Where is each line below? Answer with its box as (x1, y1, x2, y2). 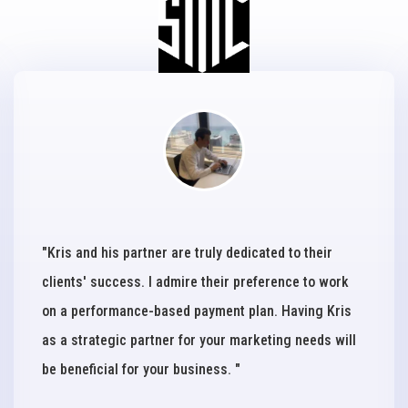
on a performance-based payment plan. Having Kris (42, 301, 352, 320)
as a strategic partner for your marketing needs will (42, 331, 356, 349)
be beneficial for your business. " (42, 360, 240, 378)
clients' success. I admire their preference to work (42, 272, 349, 291)
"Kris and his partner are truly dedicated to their (42, 243, 332, 261)
